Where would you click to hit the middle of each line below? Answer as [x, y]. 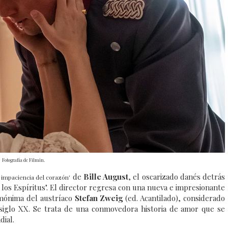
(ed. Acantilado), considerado [175, 198]
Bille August [105, 177]
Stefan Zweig [100, 198]
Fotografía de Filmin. [23, 160]
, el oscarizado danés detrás [177, 177]
